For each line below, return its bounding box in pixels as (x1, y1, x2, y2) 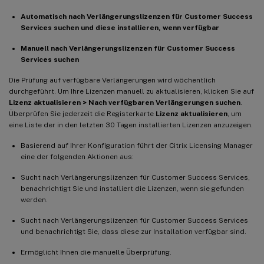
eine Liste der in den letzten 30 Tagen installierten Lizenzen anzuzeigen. (9, 121, 253, 130)
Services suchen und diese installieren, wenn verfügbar (21, 24, 219, 32)
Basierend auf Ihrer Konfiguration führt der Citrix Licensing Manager (21, 141, 253, 150)
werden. (21, 196, 48, 204)
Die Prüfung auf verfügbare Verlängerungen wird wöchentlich (9, 76, 216, 85)
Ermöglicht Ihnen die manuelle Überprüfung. (21, 248, 171, 257)
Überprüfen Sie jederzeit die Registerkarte (9, 110, 156, 118)
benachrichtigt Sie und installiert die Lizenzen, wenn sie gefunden (21, 184, 244, 193)
